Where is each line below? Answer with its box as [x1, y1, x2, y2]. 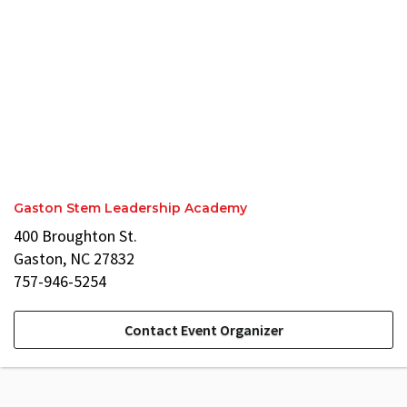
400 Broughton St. [14, 225, 137, 246]
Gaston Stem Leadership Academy [14, 200, 247, 216]
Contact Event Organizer [124, 321, 283, 339]
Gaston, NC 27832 [14, 248, 134, 269]
